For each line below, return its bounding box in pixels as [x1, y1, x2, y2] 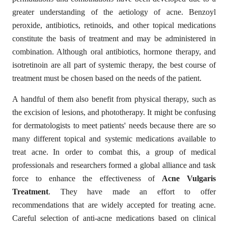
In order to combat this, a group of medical [53, 147, 216, 156]
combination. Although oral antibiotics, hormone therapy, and [12, 47, 216, 56]
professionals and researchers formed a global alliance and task [12, 160, 216, 169]
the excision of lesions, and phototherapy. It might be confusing [12, 107, 216, 117]
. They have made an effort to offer [48, 187, 216, 196]
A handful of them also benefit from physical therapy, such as [12, 94, 216, 103]
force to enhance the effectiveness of [12, 174, 162, 183]
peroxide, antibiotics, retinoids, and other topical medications [12, 21, 216, 30]
